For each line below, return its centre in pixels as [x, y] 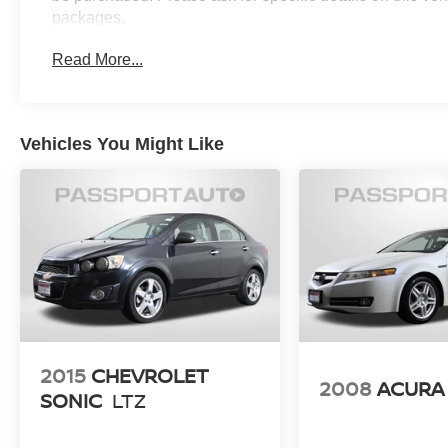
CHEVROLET [150, 376]
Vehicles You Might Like [122, 144]
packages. [89, 18]
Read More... [98, 60]
